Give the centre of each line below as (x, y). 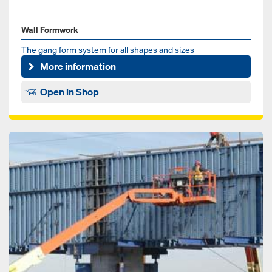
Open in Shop (70, 92)
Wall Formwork (50, 29)
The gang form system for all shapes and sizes (108, 49)
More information (78, 66)
